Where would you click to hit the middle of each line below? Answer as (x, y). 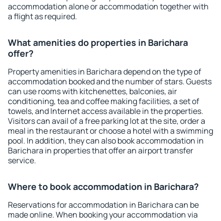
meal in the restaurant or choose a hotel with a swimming (110, 131)
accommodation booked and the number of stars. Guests (110, 81)
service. (22, 160)
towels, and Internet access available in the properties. (106, 111)
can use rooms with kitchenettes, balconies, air (92, 91)
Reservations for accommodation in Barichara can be (103, 205)
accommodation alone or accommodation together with (108, 6)
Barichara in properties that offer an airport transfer (101, 150)
